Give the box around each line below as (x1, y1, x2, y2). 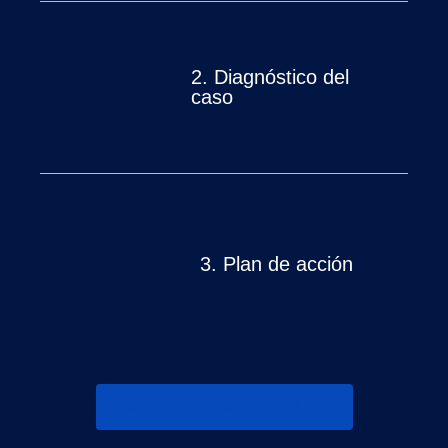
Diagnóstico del (208, 66, 350, 89)
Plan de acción (217, 252, 353, 275)
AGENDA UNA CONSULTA (125, 397, 323, 415)
